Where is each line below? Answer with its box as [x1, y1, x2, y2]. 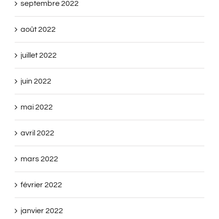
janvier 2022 [21, 206, 63, 215]
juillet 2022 [21, 51, 57, 59]
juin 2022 [21, 77, 51, 85]
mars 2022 [21, 154, 58, 163]
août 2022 [21, 25, 56, 33]
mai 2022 [21, 103, 53, 111]
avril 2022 [21, 129, 54, 137]
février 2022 [21, 180, 62, 189]
